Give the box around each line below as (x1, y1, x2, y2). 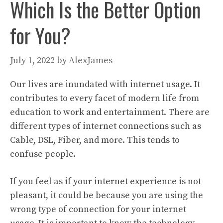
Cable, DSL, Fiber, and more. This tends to (10, 134, 180, 146)
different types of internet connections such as (10, 120, 201, 132)
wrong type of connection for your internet (10, 203, 186, 215)
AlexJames (69, 54, 112, 66)
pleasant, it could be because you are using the (10, 189, 203, 201)
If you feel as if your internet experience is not (10, 175, 201, 187)
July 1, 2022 (10, 54, 55, 66)
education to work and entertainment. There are (10, 106, 210, 118)
